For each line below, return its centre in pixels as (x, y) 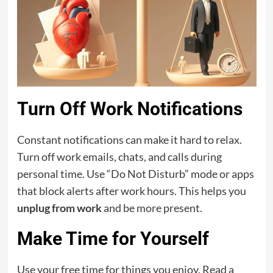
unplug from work (59, 207)
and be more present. (152, 207)
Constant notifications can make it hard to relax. (129, 139)
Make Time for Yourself (113, 238)
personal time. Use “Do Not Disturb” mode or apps (135, 173)
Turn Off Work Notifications (129, 108)
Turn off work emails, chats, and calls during (119, 156)
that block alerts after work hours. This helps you (131, 190)
